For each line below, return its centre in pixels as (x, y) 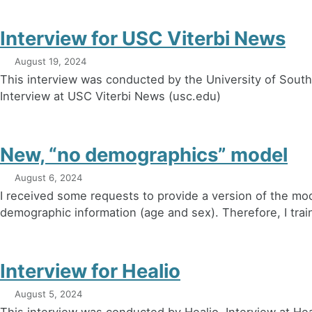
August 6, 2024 (48, 177)
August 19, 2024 (50, 62)
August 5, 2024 (48, 294)
